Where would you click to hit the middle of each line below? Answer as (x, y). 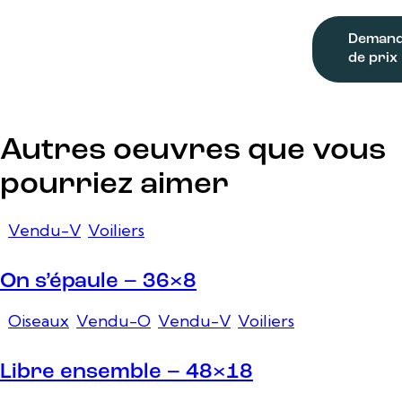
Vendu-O (114, 321)
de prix (373, 58)
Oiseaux (39, 321)
